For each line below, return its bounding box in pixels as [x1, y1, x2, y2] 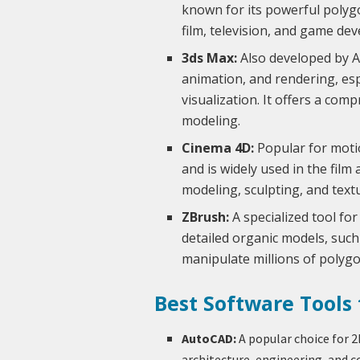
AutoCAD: [182, 329, 237, 346]
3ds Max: [182, 49, 238, 67]
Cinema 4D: [182, 139, 255, 157]
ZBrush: [182, 208, 230, 227]
